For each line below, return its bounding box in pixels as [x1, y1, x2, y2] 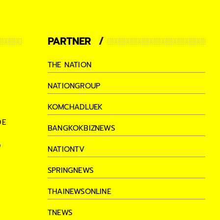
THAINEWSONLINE [48, 186, 111, 197]
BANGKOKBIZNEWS [48, 122, 115, 134]
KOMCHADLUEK [48, 101, 103, 112]
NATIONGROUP [48, 80, 101, 91]
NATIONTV [48, 143, 85, 155]
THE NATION [48, 59, 91, 70]
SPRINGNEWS [48, 165, 93, 176]
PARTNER [48, 33, 91, 49]
